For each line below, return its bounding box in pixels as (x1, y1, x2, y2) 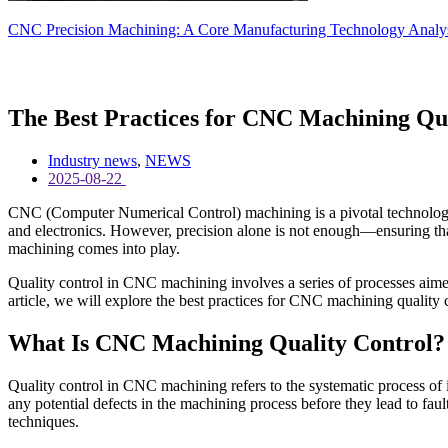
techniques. (8, 412, 79, 430)
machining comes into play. (8, 239, 180, 257)
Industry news (48, 151, 137, 169)
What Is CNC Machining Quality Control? (8, 329, 445, 356)
